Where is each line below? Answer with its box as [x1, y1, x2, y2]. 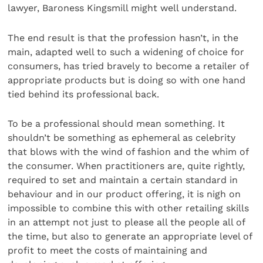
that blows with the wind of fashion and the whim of [8, 146, 249, 158]
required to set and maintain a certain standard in [8, 174, 238, 186]
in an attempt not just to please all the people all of [8, 217, 245, 228]
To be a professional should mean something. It [8, 118, 225, 130]
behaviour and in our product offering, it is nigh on [8, 188, 241, 200]
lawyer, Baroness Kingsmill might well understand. [8, 2, 237, 14]
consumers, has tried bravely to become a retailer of [8, 60, 249, 72]
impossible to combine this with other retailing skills [8, 203, 249, 214]
